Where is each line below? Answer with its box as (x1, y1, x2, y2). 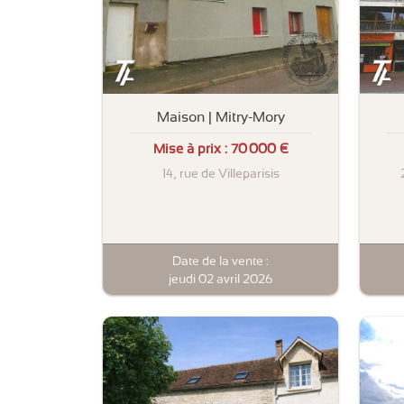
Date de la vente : (172, 252, 269, 268)
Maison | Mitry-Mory (156, 107, 285, 125)
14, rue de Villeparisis (161, 166, 280, 181)
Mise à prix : (152, 141, 231, 158)
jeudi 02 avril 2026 (169, 271, 272, 286)
